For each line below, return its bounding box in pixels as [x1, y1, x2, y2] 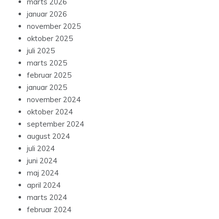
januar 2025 [27, 83, 67, 92]
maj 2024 [27, 168, 59, 178]
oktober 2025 [27, 34, 73, 44]
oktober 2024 [27, 107, 73, 117]
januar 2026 [27, 9, 67, 19]
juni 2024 [27, 156, 57, 166]
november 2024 [27, 95, 81, 105]
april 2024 [27, 180, 61, 190]
